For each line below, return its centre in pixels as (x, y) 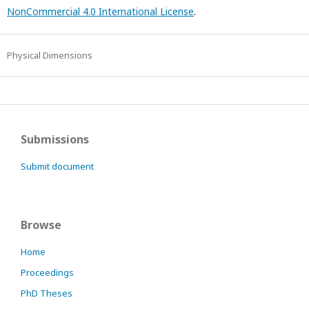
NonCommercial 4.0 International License (100, 11)
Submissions (55, 139)
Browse (41, 225)
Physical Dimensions (50, 55)
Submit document (57, 166)
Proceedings (47, 272)
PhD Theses (47, 293)
